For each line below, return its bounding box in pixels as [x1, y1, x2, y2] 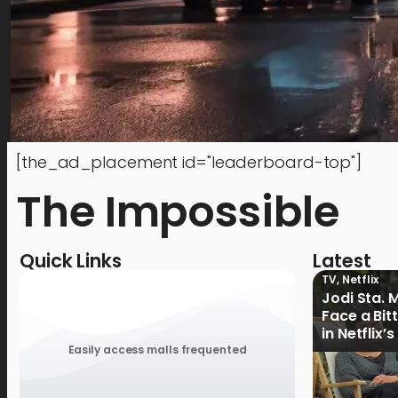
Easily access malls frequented [68, 342, 247, 357]
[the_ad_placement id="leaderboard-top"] [16, 151, 362, 173]
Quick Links [20, 248, 122, 274]
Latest [313, 248, 371, 274]
